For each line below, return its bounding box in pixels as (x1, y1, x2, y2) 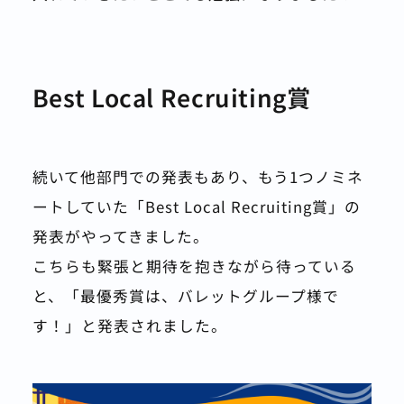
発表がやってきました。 (32, 225, 209, 248)
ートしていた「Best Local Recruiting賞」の (32, 196, 361, 218)
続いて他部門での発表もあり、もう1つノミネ (32, 166, 363, 188)
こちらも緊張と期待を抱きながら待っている (32, 255, 356, 278)
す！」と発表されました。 (32, 315, 227, 337)
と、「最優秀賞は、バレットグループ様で (32, 285, 339, 308)
